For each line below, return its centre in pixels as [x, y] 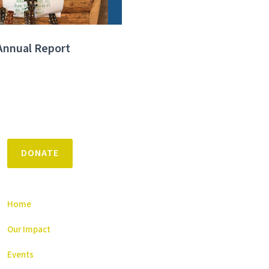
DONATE [40, 153]
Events [20, 255]
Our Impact [29, 229]
